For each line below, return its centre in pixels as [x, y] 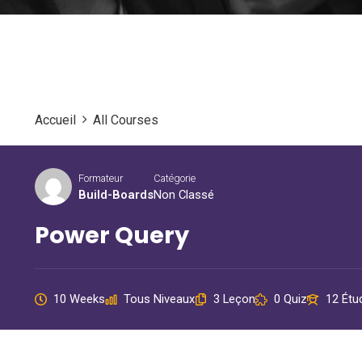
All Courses [126, 120]
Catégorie [175, 178]
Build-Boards [116, 194]
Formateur [101, 178]
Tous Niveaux [159, 299]
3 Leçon [234, 299]
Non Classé [184, 194]
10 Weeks [79, 299]
